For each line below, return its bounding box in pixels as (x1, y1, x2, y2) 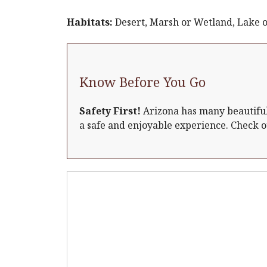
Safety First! (79, 104, 141, 117)
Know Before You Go (79, 73, 206, 91)
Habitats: (67, 15, 113, 29)
